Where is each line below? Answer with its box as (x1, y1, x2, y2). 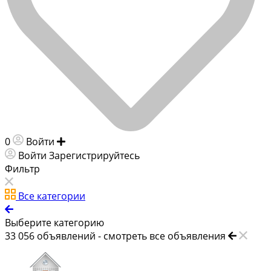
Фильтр (5, 162, 40, 175)
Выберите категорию (5, 215, 104, 229)
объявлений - (37, 229, 103, 243)
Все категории (18, 189, 85, 203)
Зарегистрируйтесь (49, 148, 140, 162)
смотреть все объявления (103, 229, 226, 243)
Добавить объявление (68, 134, 174, 148)
